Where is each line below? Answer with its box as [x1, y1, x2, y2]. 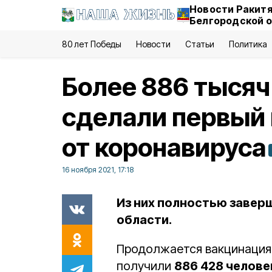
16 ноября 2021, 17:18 [62, 165, 134, 174]
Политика [228, 39, 267, 49]
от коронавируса [62, 132, 266, 163]
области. [117, 212, 172, 227]
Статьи [185, 39, 214, 49]
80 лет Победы [62, 39, 122, 49]
